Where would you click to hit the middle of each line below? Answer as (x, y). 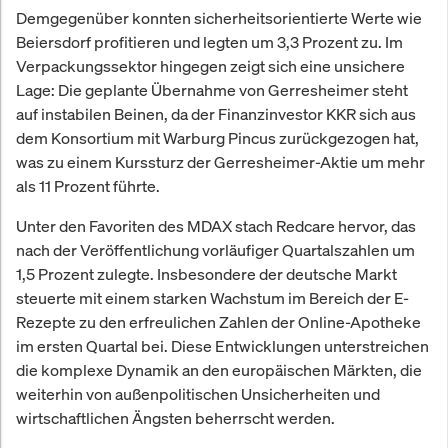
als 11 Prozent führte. (88, 186)
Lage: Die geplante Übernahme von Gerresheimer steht (212, 90)
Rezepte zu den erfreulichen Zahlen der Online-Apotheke (218, 322)
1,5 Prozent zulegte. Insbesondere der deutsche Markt (206, 274)
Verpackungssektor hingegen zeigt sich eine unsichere (210, 66)
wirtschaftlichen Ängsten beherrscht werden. (175, 418)
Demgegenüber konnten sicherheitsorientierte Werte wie (219, 18)
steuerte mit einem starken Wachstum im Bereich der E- (212, 298)
